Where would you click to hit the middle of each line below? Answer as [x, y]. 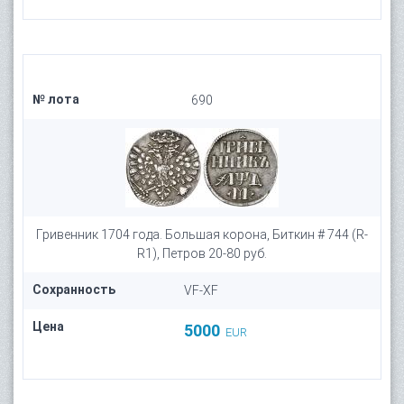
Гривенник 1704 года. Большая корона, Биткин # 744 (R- [202, 234]
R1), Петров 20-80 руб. [202, 253]
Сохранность [74, 289]
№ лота [56, 99]
